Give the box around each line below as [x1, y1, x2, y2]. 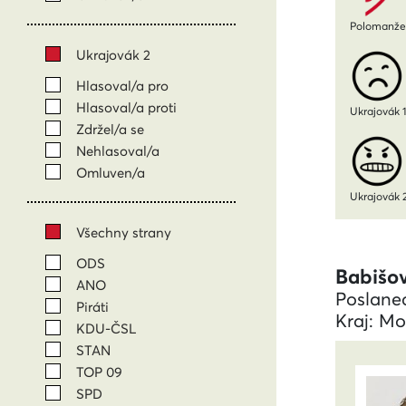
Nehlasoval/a [76, 141, 159, 159]
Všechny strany [76, 223, 171, 241]
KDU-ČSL [76, 319, 136, 337]
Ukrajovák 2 [76, 45, 150, 63]
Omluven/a [76, 163, 145, 181]
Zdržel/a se [76, 120, 144, 138]
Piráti [76, 297, 109, 315]
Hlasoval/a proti [76, 98, 177, 116]
